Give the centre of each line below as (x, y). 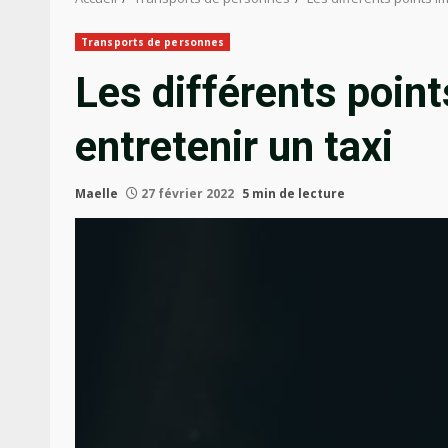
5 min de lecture (293, 193)
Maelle (96, 193)
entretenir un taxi (234, 146)
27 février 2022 (187, 193)
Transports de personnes (153, 42)
